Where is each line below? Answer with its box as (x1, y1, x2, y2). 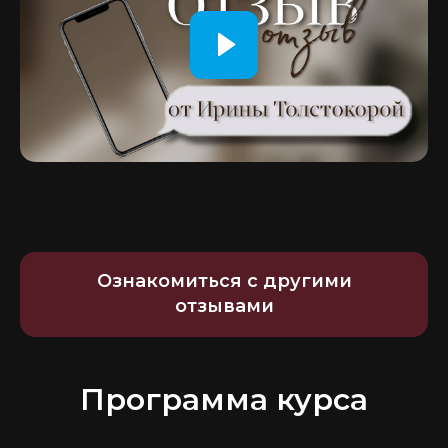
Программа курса (80, 380, 368, 418)
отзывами (174, 295, 274, 318)
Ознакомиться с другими (96, 270, 352, 293)
